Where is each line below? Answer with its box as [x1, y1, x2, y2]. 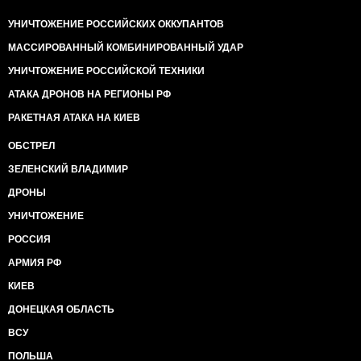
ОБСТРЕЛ [8, 140, 55, 151]
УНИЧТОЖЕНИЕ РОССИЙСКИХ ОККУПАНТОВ [8, 19, 224, 30]
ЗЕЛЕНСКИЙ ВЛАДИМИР [8, 164, 128, 175]
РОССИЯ [8, 234, 51, 245]
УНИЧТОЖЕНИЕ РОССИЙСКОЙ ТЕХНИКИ [8, 65, 205, 77]
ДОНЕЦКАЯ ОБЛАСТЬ [8, 304, 114, 315]
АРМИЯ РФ [8, 257, 61, 268]
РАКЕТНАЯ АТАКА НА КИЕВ [8, 112, 140, 123]
